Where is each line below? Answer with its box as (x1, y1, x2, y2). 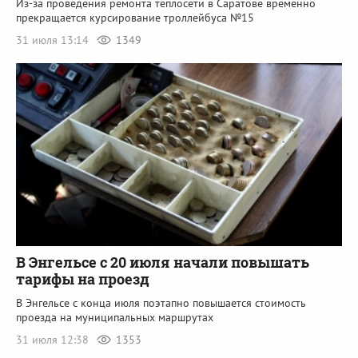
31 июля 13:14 (16, 32, 92, 47)
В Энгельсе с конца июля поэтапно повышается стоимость (16, 296, 306, 311)
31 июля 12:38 (16, 332, 92, 348)
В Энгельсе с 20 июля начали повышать (16, 253, 309, 272)
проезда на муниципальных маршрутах (16, 310, 213, 325)
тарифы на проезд (16, 269, 149, 289)
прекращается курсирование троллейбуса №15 (16, 10, 254, 25)
